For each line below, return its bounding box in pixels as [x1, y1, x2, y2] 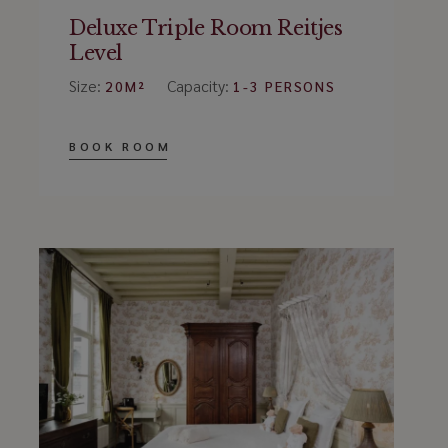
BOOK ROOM [68, 137, 172, 154]
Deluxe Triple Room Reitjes [68, 15, 343, 40]
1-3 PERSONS [232, 76, 337, 95]
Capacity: [166, 74, 233, 96]
